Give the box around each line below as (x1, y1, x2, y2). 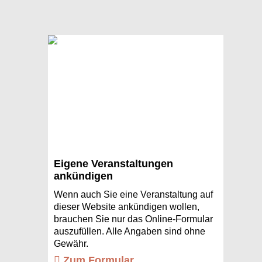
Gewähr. (53, 239, 88, 249)
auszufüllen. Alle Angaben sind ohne (53, 226, 205, 236)
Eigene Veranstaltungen (53, 158, 173, 170)
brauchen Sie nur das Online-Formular (53, 214, 213, 224)
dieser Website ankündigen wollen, (53, 202, 199, 212)
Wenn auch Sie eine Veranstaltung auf (53, 189, 213, 199)
